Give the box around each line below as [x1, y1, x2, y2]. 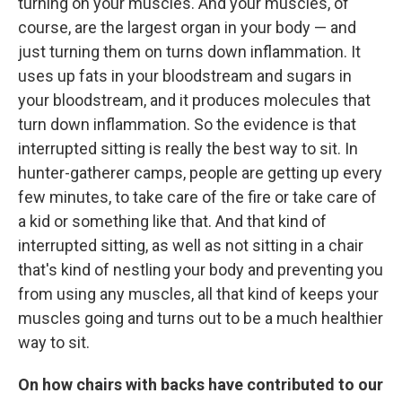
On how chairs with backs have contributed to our [18, 374, 383, 394]
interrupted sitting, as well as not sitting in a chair [18, 235, 363, 255]
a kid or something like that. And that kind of [18, 211, 327, 231]
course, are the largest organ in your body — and [18, 17, 356, 37]
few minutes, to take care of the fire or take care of [18, 187, 377, 206]
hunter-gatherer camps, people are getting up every [18, 162, 382, 182]
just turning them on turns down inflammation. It [18, 41, 361, 61]
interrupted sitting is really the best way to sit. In [18, 138, 358, 158]
